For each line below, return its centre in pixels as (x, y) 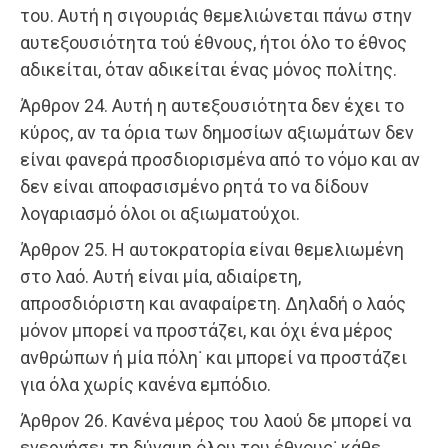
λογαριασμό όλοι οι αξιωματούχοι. (160, 214)
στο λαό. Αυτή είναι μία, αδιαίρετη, (160, 277)
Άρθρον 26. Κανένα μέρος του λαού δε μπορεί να (215, 421)
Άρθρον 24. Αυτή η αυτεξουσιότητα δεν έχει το (212, 106)
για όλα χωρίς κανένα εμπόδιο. (145, 385)
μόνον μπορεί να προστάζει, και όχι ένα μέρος (206, 331)
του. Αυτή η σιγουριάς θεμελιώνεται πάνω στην (216, 16)
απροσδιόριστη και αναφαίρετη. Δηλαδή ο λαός (213, 304)
